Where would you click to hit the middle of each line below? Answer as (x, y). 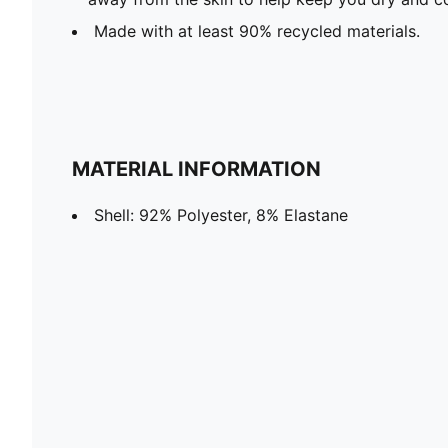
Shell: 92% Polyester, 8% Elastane (221, 214)
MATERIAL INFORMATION (196, 168)
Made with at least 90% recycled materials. (257, 30)
